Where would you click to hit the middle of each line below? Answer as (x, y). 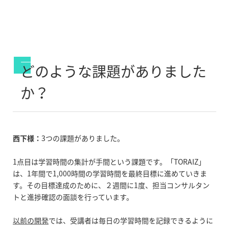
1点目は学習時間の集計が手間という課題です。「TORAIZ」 (109, 162)
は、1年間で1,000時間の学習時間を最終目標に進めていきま (110, 174)
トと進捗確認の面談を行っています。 (73, 197)
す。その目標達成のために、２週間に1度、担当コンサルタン (111, 185)
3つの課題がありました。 (83, 138)
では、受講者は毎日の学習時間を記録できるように (131, 221)
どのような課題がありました (113, 72)
